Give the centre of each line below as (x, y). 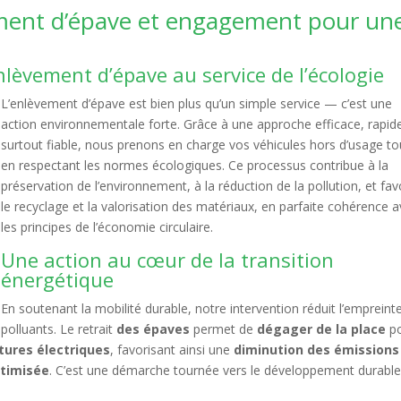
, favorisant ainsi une (172, 350)
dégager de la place (322, 329)
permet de (224, 329)
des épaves (152, 329)
